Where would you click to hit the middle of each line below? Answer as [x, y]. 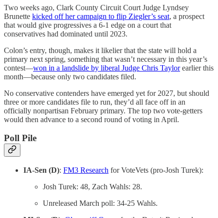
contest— [18, 68]
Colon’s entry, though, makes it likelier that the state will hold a [100, 50]
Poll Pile [20, 138]
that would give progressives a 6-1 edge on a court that [88, 25]
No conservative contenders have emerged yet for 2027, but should [107, 93]
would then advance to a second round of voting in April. [91, 119]
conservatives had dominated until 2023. [66, 34]
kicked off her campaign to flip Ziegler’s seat [101, 16]
